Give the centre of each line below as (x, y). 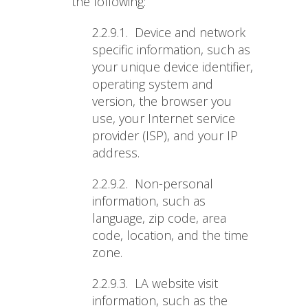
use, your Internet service (164, 119)
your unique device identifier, (173, 67)
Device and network (190, 33)
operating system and (153, 84)
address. (116, 153)
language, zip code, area (159, 218)
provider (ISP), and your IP (165, 136)
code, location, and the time (170, 235)
